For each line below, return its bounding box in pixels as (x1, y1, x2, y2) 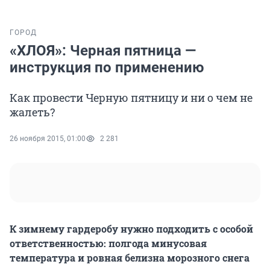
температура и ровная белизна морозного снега (10, 251, 250, 265)
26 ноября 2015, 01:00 (10, 134, 86, 143)
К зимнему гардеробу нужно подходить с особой (10, 222, 253, 236)
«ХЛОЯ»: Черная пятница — (10, 42, 196, 60)
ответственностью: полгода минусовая (10, 237, 207, 250)
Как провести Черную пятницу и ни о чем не (10, 90, 253, 105)
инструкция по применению (10, 59, 204, 77)
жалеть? (10, 105, 55, 120)
